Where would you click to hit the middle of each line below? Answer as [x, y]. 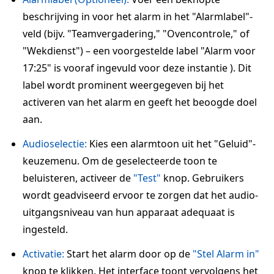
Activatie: [43, 254]
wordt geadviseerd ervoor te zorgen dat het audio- [140, 195]
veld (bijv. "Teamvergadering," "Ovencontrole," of [136, 34]
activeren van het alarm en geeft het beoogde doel [140, 102]
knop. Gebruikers [202, 178]
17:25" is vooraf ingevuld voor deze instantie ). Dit [137, 68]
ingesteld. [45, 229]
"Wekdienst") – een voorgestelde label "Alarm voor [139, 51]
